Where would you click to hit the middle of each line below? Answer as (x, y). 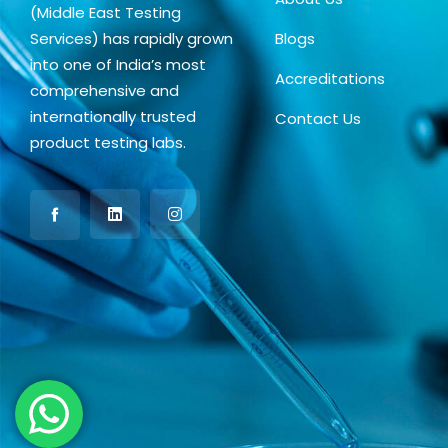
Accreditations (330, 78)
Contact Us (318, 118)
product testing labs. (108, 142)
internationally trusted (113, 116)
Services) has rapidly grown (131, 38)
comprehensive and (104, 90)
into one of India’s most (118, 64)
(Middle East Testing (105, 12)
